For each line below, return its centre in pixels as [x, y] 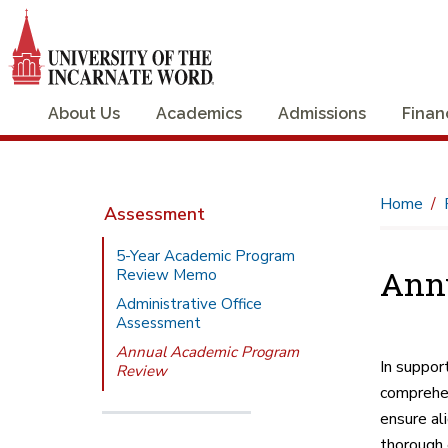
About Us [84, 113]
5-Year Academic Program [206, 255]
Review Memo [167, 274]
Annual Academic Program [208, 351]
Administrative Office [189, 303]
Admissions [322, 113]
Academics [199, 113]
